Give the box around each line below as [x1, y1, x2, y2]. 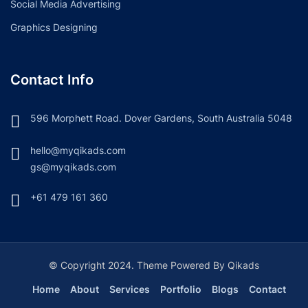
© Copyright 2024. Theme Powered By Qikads [49, 259, 259, 272]
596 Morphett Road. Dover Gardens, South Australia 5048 [30, 112, 292, 124]
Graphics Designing [10, 21, 98, 34]
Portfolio [160, 283, 201, 296]
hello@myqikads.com [30, 144, 126, 157]
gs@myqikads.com [30, 161, 116, 173]
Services [109, 283, 150, 296]
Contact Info [10, 71, 93, 89]
